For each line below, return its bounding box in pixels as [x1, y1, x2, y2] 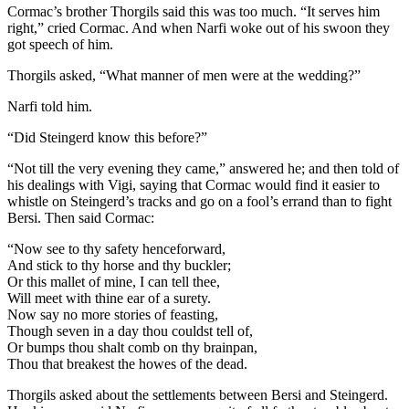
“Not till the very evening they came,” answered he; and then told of [7, 161, 399, 177]
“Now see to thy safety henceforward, [7, 241, 225, 257]
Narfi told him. [7, 99, 92, 115]
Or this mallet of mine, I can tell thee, [7, 274, 220, 290]
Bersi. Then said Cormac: [7, 210, 154, 226]
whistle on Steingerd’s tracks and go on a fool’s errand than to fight [7, 194, 392, 210]
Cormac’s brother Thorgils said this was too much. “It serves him [7, 4, 380, 20]
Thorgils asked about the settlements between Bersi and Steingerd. [7, 387, 388, 404]
